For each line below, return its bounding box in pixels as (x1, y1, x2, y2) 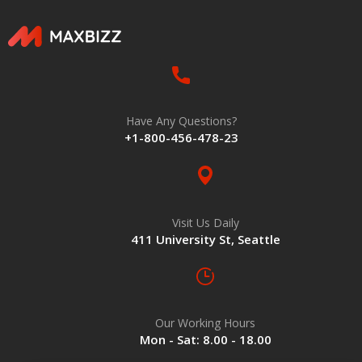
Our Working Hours (155, 314, 255, 330)
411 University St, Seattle (130, 231, 280, 248)
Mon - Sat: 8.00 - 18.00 (139, 330, 271, 347)
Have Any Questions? (125, 113, 237, 129)
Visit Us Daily (171, 215, 239, 231)
